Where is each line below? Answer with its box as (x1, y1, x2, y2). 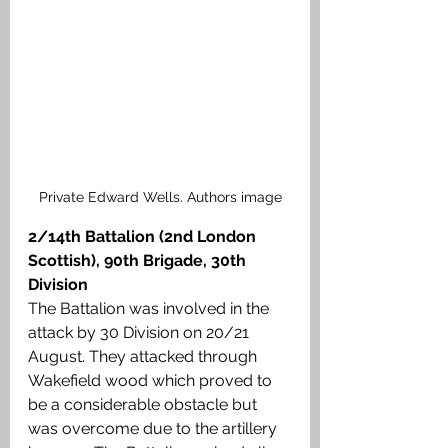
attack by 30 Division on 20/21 (28, 323, 253, 343)
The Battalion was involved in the (28, 299, 273, 319)
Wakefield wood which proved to (28, 371, 276, 391)
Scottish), (28, 251, 100, 271)
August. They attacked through (28, 347, 261, 367)
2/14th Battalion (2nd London (28, 227, 260, 247)
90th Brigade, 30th (104, 251, 250, 271)
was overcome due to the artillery (28, 419, 281, 439)
